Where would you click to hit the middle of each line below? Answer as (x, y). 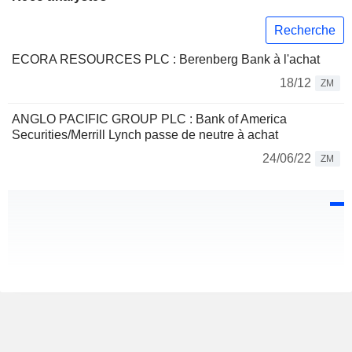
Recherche (305, 30)
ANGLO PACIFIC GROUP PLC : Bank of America (149, 119)
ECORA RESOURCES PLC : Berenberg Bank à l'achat (166, 60)
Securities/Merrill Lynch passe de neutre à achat (145, 135)
